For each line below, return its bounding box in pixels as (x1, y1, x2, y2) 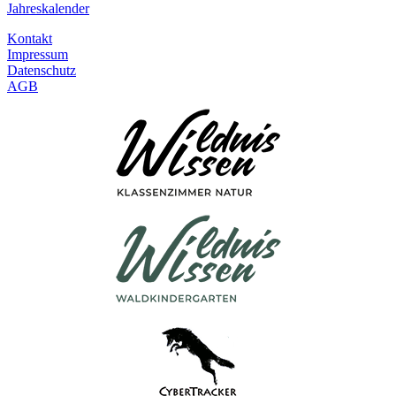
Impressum (7, 46, 68, 62)
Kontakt (7, 30, 52, 46)
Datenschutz (7, 62, 76, 78)
